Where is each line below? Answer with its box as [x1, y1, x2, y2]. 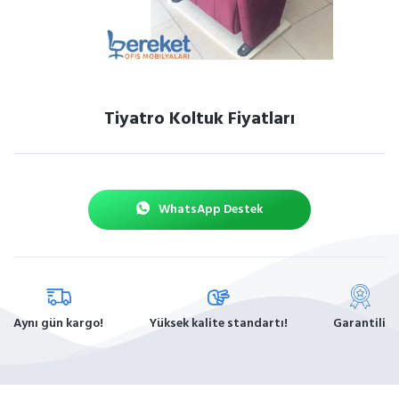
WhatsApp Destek [158, 199, 263, 220]
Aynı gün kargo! [13, 313, 103, 334]
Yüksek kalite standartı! [149, 313, 288, 334]
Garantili [333, 313, 386, 334]
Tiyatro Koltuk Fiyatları [104, 104, 295, 134]
